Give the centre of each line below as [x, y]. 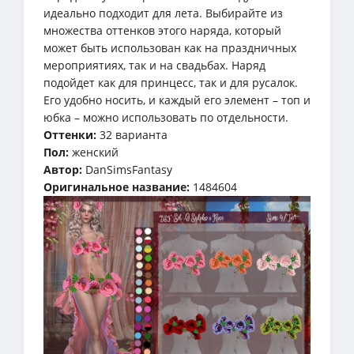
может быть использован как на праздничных [170, 47]
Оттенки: [70, 134]
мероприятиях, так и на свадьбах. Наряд [154, 65]
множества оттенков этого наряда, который [162, 30]
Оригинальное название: [117, 186]
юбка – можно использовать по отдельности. [166, 117]
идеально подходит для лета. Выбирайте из [163, 13]
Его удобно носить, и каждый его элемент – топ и [177, 100]
